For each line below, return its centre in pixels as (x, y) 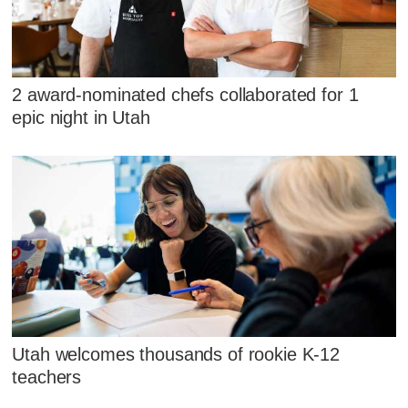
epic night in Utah (81, 117)
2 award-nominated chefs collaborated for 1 (185, 94)
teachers (47, 377)
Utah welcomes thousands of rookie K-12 (176, 354)
